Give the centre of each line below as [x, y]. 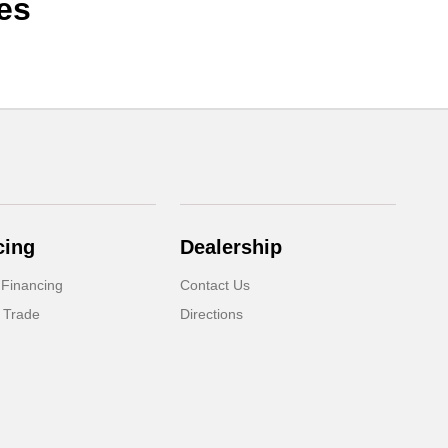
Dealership [231, 247]
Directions [212, 314]
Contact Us [215, 285]
